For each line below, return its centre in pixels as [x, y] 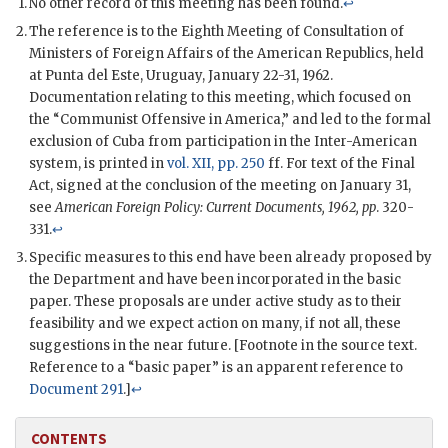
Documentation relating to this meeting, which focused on [220, 98]
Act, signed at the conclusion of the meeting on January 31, [220, 186]
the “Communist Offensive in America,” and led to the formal [230, 120]
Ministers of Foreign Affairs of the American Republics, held [226, 54]
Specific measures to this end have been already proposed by [230, 258]
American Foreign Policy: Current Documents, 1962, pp [215, 208]
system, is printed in [98, 164]
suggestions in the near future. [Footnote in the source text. [223, 346]
